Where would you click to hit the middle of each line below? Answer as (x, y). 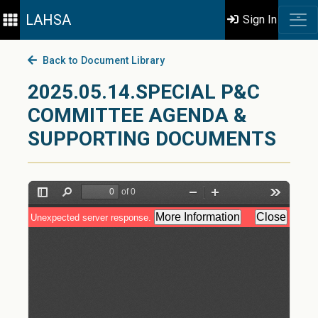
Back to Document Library (100, 61)
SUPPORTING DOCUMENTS (152, 139)
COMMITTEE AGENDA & (137, 115)
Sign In (259, 20)
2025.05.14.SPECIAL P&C (144, 92)
